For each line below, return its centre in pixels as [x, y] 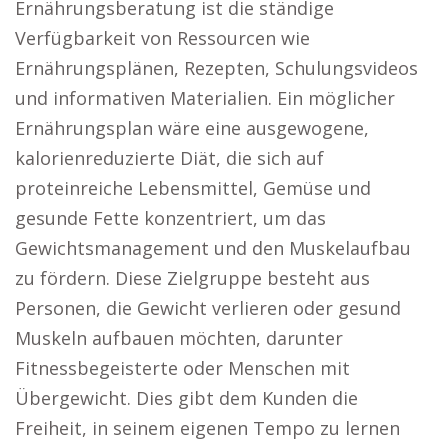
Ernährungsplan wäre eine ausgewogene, [192, 128]
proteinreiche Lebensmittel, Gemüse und [193, 188]
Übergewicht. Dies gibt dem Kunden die [186, 398]
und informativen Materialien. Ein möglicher [205, 98]
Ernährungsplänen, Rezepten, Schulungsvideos [216, 68]
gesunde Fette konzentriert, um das [170, 218]
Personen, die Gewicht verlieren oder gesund [208, 308]
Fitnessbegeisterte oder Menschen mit [182, 368]
